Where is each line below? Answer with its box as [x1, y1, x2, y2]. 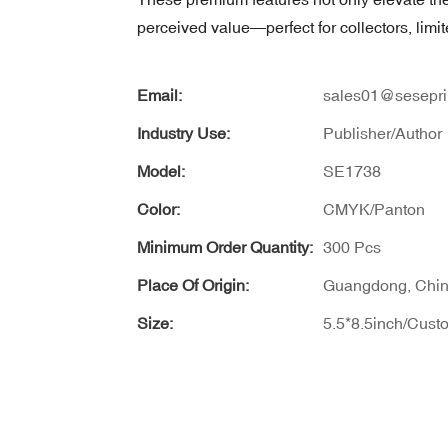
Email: [137, 85, 182, 104]
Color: [137, 199, 180, 218]
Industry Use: [137, 123, 230, 142]
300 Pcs [323, 237, 381, 256]
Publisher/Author [323, 123, 442, 142]
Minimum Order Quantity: [137, 237, 313, 256]
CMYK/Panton [323, 199, 425, 218]
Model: [137, 161, 185, 180]
